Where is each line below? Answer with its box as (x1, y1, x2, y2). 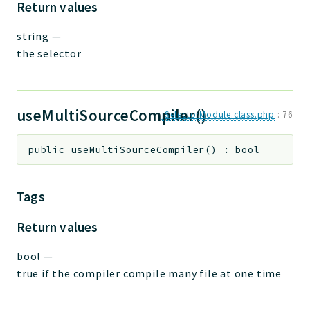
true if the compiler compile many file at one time (17, 266, 282, 281)
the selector (17, 46, 82, 60)
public (28, 143, 65, 156)
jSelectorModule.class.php (161, 108, 275, 120)
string (17, 28, 49, 43)
